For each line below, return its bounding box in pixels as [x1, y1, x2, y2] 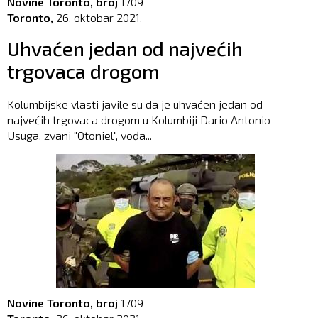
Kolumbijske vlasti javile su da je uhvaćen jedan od [7, 97, 263, 111]
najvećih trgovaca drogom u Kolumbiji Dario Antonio [7, 113, 270, 127]
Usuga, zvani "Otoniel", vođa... [7, 128, 152, 143]
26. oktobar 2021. [56, 11, 142, 25]
